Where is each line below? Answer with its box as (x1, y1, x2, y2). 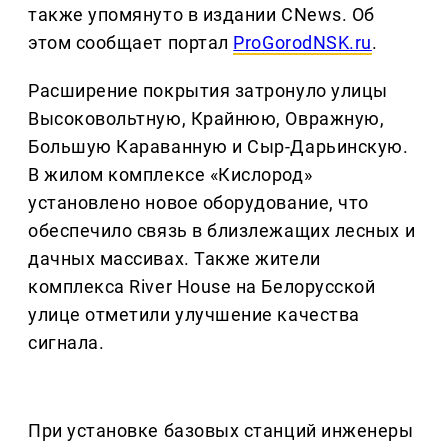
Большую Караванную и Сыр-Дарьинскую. (28, 136, 409, 158)
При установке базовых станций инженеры (28, 420, 414, 442)
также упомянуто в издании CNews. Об (28, 4, 375, 26)
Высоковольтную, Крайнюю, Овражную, (28, 108, 385, 130)
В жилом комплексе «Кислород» (28, 164, 313, 186)
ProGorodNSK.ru (233, 32, 372, 54)
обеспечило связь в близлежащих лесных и (28, 220, 416, 242)
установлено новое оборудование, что (28, 192, 369, 214)
